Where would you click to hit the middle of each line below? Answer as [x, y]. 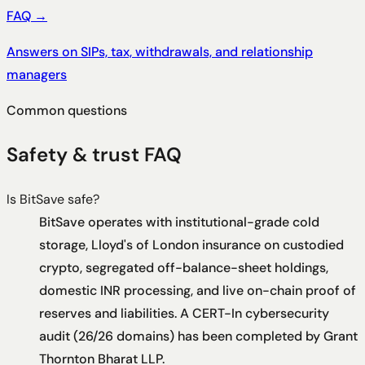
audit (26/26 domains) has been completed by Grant [198, 336]
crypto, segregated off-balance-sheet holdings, [184, 268]
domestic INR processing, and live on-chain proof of [198, 291]
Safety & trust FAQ [94, 155]
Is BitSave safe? [53, 200]
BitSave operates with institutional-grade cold [179, 222]
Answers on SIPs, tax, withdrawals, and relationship [160, 51]
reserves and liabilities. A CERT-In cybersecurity [184, 314]
